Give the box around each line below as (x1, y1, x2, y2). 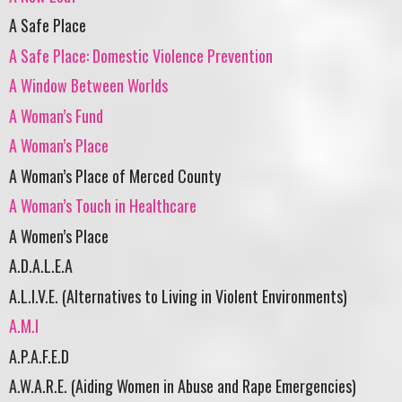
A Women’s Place (9, 223, 109, 248)
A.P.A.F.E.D (9, 344, 69, 368)
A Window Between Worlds (9, 74, 168, 98)
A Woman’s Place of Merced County (9, 163, 221, 188)
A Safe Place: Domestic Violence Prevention (9, 43, 273, 67)
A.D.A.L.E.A (9, 254, 73, 278)
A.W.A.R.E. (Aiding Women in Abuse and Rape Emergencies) (9, 374, 356, 398)
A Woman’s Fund (9, 103, 103, 127)
